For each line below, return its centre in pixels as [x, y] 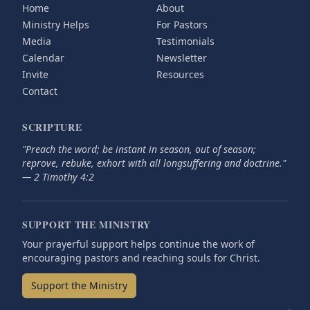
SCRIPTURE [52, 127]
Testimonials [185, 42]
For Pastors [182, 25]
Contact [40, 91]
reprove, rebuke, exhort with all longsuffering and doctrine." [154, 163]
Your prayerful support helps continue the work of [138, 244]
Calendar [43, 58]
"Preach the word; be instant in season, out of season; [139, 149]
